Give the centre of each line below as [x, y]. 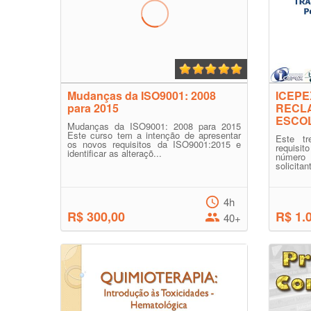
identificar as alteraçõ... [115, 153]
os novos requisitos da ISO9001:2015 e [154, 144]
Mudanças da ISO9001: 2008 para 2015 [154, 126]
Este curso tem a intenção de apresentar [154, 135]
